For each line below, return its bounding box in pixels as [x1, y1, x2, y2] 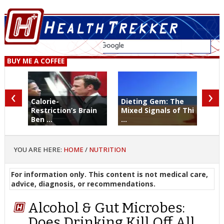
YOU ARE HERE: [13, 144, 63, 154]
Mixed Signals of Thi [120, 105, 194, 115]
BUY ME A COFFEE [6, 56, 64, 66]
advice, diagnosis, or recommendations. [10, 178, 155, 188]
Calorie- [30, 96, 59, 106]
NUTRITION [88, 144, 126, 154]
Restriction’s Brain [30, 105, 97, 115]
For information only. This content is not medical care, [10, 169, 208, 179]
